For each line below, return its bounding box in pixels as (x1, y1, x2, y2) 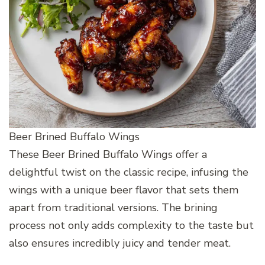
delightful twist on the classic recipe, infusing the (9, 164, 248, 179)
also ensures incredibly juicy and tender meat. (9, 235, 231, 250)
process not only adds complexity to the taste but (9, 218, 254, 232)
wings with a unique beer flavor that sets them (9, 182, 238, 197)
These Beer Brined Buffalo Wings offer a (9, 147, 207, 161)
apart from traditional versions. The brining (9, 200, 218, 215)
